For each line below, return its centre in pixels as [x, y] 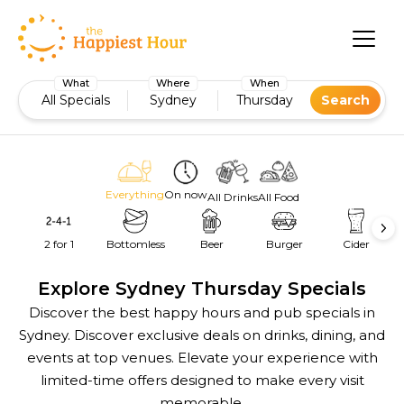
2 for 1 [59, 244]
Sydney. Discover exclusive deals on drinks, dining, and [202, 335]
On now [185, 195]
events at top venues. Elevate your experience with [202, 358]
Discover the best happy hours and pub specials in [202, 313]
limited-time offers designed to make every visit [202, 381]
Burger [284, 244]
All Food [278, 197]
